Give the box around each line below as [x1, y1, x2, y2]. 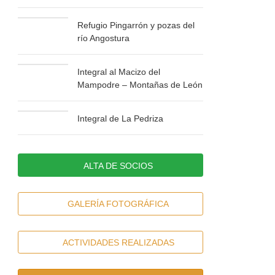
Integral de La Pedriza [77, 114, 164, 124]
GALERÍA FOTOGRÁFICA [68, 199, 169, 209]
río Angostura [77, 33, 130, 44]
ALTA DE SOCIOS [83, 160, 153, 171]
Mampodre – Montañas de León [77, 80, 203, 90]
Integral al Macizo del [77, 67, 161, 77]
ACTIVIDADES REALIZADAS [62, 237, 174, 247]
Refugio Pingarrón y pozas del [77, 20, 195, 31]
